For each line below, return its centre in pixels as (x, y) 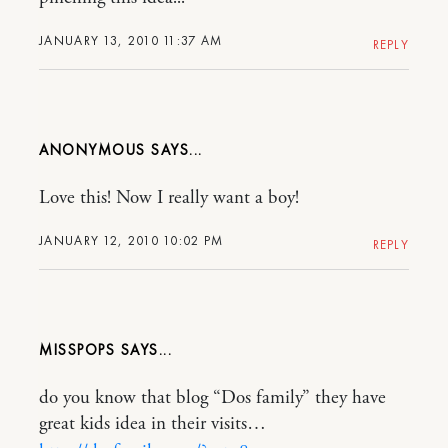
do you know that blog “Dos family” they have (212, 397)
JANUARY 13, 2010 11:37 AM (131, 40)
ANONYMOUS (95, 149)
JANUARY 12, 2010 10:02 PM (131, 240)
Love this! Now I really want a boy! (169, 197)
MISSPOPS (77, 349)
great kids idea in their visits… (152, 423)
